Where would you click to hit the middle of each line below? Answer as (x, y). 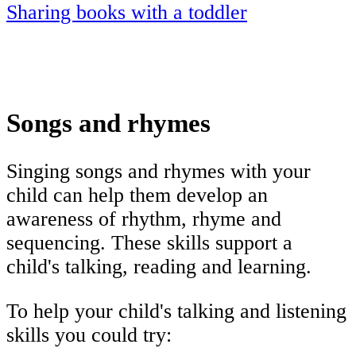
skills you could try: (89, 335)
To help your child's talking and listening (176, 311)
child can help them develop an (137, 195)
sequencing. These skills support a (149, 243)
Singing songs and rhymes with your (159, 172)
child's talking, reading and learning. (159, 267)
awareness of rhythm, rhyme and (144, 219)
